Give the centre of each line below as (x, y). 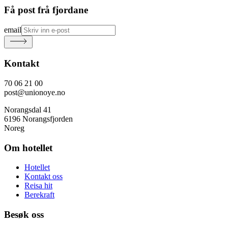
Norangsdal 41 (28, 109)
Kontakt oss (44, 177)
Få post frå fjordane (46, 10)
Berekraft (39, 195)
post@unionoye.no (35, 92)
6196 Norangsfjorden (38, 119)
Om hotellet (28, 148)
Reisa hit (38, 186)
